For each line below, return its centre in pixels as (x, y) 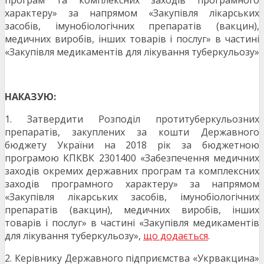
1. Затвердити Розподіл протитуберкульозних (132, 119)
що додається (176, 236)
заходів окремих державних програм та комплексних (132, 171)
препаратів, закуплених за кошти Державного (132, 132)
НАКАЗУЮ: (30, 97)
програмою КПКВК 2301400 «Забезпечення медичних (132, 158)
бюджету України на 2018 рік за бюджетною (132, 145)
